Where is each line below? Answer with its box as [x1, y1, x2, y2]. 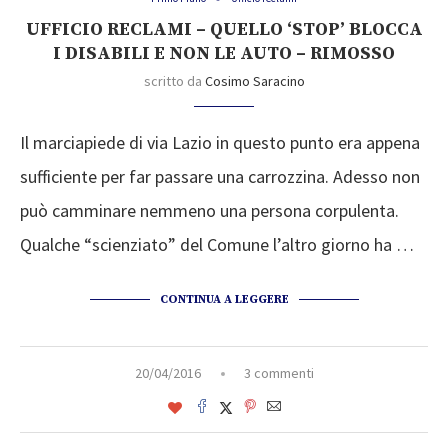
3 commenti [243, 364, 314, 383]
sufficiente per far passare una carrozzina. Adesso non [20, 165, 420, 189]
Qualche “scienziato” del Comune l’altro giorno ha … [20, 233, 414, 257]
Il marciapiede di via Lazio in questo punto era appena [20, 131, 420, 155]
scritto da [143, 72, 205, 91]
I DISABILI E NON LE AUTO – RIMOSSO [53, 42, 395, 66]
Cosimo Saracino [204, 72, 305, 91]
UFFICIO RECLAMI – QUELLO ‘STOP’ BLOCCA [25, 18, 423, 42]
